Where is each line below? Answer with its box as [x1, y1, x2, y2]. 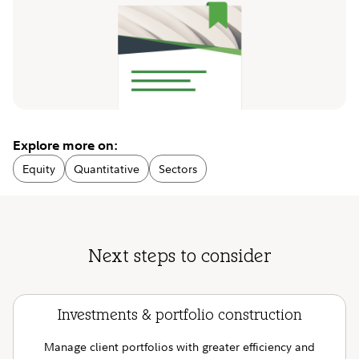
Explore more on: [13, 137, 118, 153]
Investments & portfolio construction [57, 309, 302, 324]
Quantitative [74, 161, 140, 176]
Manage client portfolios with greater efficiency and [44, 339, 315, 354]
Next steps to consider [87, 248, 272, 267]
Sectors [158, 161, 197, 176]
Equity [22, 161, 55, 176]
